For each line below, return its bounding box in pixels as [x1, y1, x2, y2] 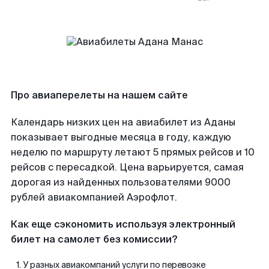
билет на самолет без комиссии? [11, 233, 177, 246]
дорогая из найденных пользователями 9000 [11, 176, 231, 189]
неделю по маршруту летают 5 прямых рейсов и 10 [11, 146, 255, 159]
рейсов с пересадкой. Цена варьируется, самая [11, 161, 244, 174]
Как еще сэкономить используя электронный [11, 218, 235, 231]
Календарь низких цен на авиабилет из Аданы [11, 116, 235, 128]
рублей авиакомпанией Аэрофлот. [11, 191, 177, 204]
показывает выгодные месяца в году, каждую [11, 131, 231, 144]
